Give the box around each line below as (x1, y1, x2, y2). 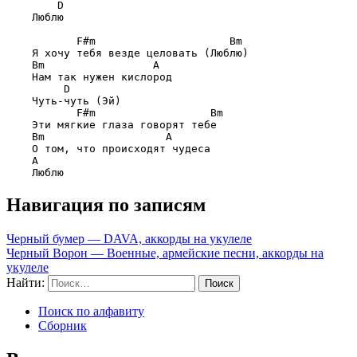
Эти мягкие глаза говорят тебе (6, 118, 217, 131)
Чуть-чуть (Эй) (6, 94, 121, 107)
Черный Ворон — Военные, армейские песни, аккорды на (6, 245, 324, 260)
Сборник (38, 318, 87, 332)
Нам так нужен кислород (6, 70, 172, 83)
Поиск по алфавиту (38, 304, 144, 318)
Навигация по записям (6, 194, 206, 215)
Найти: (6, 275, 45, 289)
